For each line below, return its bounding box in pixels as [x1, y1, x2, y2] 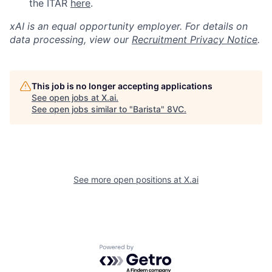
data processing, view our [10, 33, 132, 46]
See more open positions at [73, 174, 184, 185]
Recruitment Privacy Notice [132, 33, 257, 46]
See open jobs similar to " [32, 103, 133, 114]
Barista [133, 103, 161, 114]
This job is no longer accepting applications [32, 80, 212, 91]
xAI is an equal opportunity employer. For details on [10, 19, 248, 32]
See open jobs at [32, 92, 101, 103]
